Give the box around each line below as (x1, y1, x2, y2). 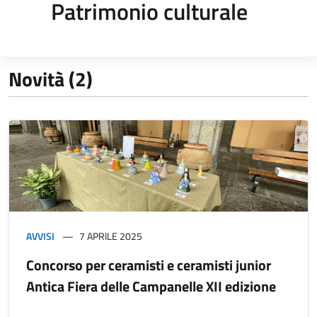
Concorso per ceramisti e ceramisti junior (26, 253, 271, 276)
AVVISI (26, 228, 54, 243)
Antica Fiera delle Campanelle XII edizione (26, 275, 276, 297)
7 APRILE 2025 (79, 228, 142, 243)
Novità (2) (8, 63, 93, 94)
